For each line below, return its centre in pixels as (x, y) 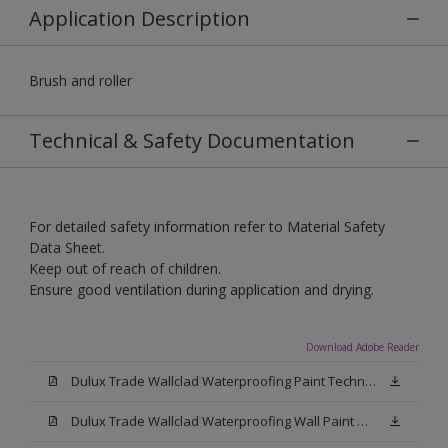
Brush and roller (80, 80)
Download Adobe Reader (362, 346)
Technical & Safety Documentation (192, 140)
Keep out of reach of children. (125, 268)
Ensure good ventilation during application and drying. (201, 289)
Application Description (139, 18)
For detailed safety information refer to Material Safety (207, 226)
